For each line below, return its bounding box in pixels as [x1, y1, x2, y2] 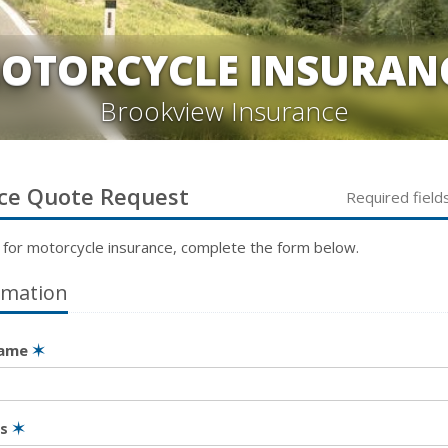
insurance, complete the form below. [104, 237, 359, 257]
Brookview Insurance [99, 93, 349, 129]
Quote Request [20, 181, 189, 211]
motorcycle [27, 237, 104, 257]
